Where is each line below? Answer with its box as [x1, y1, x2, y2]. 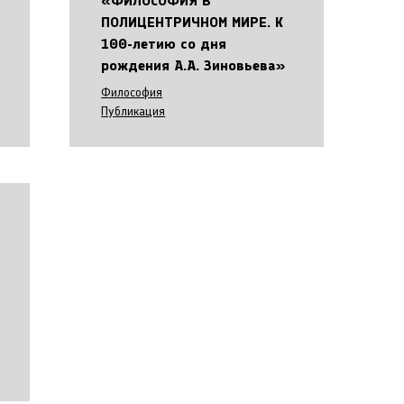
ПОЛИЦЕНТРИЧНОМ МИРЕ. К [101, 14, 284, 31]
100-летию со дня [101, 35, 227, 52]
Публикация [101, 104, 166, 119]
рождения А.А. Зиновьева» [101, 57, 286, 74]
